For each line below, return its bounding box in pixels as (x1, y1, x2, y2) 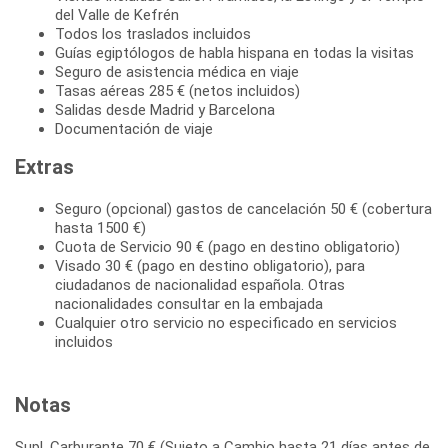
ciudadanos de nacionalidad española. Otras (55, 275, 345, 294)
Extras (15, 154, 74, 179)
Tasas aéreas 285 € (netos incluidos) (55, 81, 300, 100)
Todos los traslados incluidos (55, 24, 251, 43)
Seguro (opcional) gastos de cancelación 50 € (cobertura (55, 199, 432, 218)
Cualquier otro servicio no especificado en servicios (55, 313, 397, 332)
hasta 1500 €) (55, 218, 146, 237)
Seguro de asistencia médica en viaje (55, 62, 299, 81)
